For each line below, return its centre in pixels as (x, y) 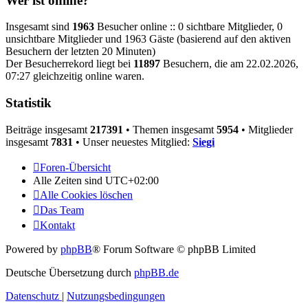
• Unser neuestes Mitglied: (133, 142)
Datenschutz (32, 296)
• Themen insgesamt (170, 129)
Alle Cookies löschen (86, 195)
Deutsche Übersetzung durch (70, 272)
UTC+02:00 (132, 180)
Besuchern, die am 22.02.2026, (229, 64)
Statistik (29, 103)
